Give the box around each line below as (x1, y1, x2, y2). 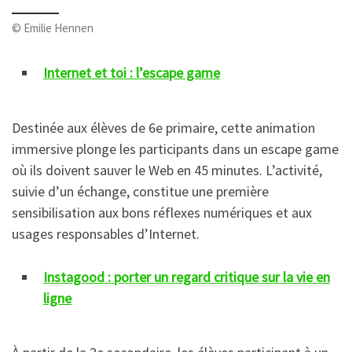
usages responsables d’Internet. (12, 224, 200, 243)
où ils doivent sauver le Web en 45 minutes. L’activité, (12, 160, 322, 179)
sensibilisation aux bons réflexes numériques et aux (12, 203, 312, 222)
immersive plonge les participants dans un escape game (12, 139, 339, 158)
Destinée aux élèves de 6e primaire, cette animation (12, 118, 315, 137)
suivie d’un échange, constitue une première (12, 181, 269, 200)
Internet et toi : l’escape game (43, 64, 220, 82)
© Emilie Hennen (12, 20, 93, 35)
